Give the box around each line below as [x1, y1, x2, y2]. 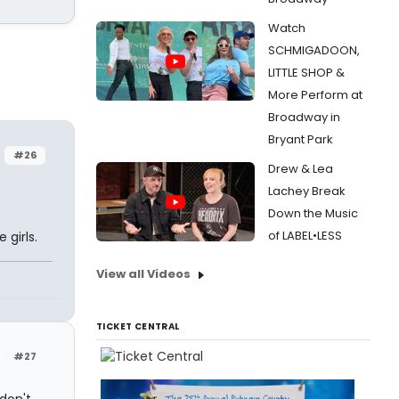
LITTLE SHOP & [268, 64, 345, 81]
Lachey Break [268, 183, 346, 199]
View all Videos [96, 265, 191, 282]
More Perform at [268, 86, 362, 103]
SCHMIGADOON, [268, 42, 360, 59]
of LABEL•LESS [268, 227, 342, 244]
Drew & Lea [268, 160, 333, 177]
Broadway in [268, 109, 340, 126]
